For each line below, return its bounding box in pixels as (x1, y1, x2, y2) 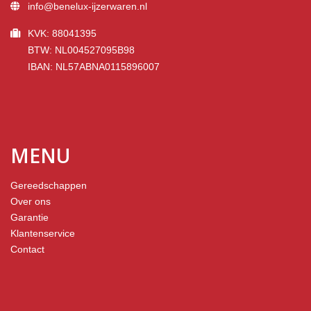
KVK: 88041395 (28, 28, 96, 40)
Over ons (10, 196, 51, 208)
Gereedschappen (10, 180, 87, 192)
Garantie (10, 212, 49, 224)
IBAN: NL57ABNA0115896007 (28, 61, 160, 73)
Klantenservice (10, 228, 75, 239)
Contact (10, 244, 44, 255)
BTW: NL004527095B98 (28, 44, 135, 56)
